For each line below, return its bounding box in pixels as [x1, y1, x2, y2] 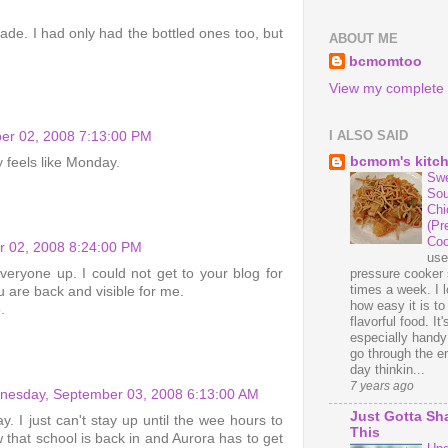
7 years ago [350, 379, 414, 394]
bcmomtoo [349, 53, 422, 69]
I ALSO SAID [329, 127, 408, 143]
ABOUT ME [329, 31, 398, 47]
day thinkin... [350, 362, 425, 378]
